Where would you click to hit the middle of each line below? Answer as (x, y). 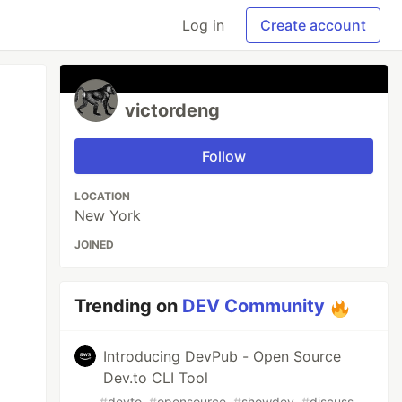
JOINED (95, 245)
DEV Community (254, 306)
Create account (313, 25)
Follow (224, 156)
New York (108, 215)
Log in (203, 25)
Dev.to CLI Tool (156, 378)
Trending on (129, 306)
